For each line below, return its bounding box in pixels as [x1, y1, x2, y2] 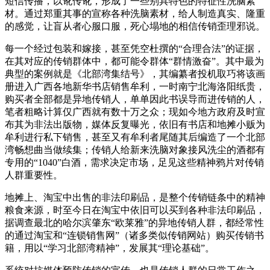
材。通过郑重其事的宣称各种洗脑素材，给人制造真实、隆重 [5, 8, 265, 19]
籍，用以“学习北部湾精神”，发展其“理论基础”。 [5, 242, 215, 253]
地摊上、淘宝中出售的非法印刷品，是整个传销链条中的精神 [5, 192, 265, 202]
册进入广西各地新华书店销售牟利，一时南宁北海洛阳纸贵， [5, 81, 265, 92]
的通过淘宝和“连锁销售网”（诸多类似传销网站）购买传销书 [5, 230, 264, 240]
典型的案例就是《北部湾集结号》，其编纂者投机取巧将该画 [5, 68, 265, 79]
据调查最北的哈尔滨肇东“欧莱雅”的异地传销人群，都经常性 [5, 217, 264, 228]
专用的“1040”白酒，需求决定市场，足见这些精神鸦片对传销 [5, 157, 264, 168]
